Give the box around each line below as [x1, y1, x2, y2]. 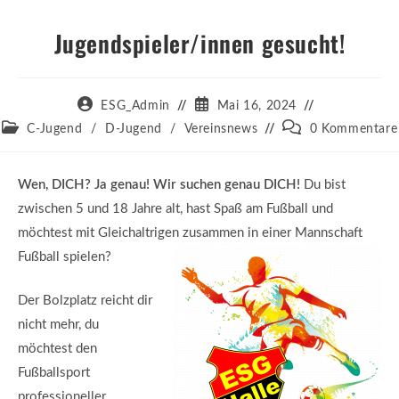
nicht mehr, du [18, 318, 99, 332]
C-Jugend [27, 123, 83, 136]
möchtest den [18, 342, 97, 356]
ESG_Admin [101, 100, 170, 113]
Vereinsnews [183, 123, 258, 136]
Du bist [300, 177, 346, 191]
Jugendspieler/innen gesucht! [53, 26, 346, 61]
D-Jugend [104, 123, 162, 136]
